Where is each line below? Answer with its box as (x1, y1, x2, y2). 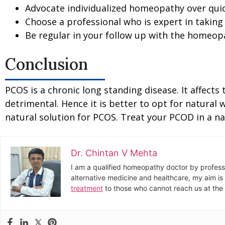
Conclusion (5, 54, 88, 75)
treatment (71, 184, 103, 193)
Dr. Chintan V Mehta (71, 148, 157, 159)
